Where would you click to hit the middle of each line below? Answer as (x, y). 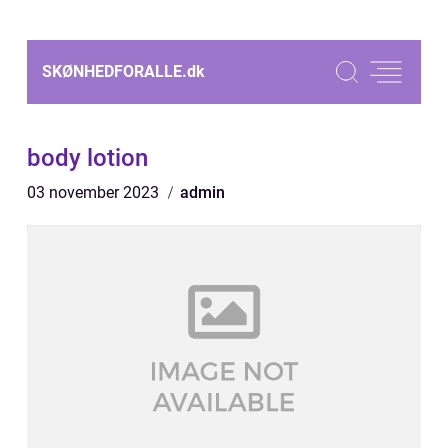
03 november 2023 (95, 192)
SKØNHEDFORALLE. (114, 71)
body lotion (87, 158)
